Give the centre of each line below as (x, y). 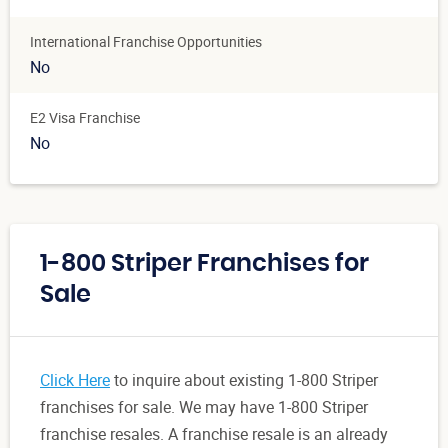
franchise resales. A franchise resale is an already (214, 434)
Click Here (75, 380)
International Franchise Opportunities (146, 42)
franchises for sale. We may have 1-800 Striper (204, 407)
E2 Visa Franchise (85, 118)
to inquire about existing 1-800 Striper (244, 380)
